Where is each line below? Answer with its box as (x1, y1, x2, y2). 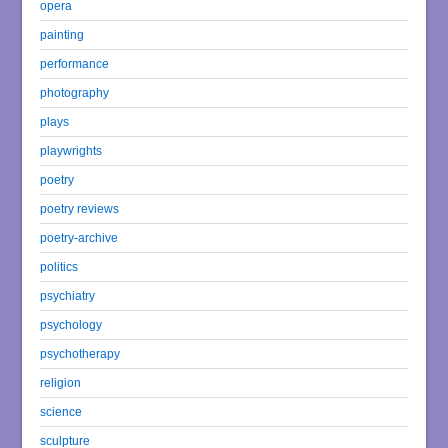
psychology (40, 318, 103, 332)
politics (40, 260, 79, 274)
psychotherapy (40, 347, 121, 361)
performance (40, 57, 110, 71)
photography (40, 86, 110, 100)
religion (40, 376, 82, 390)
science (40, 405, 83, 419)
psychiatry (40, 289, 96, 303)
